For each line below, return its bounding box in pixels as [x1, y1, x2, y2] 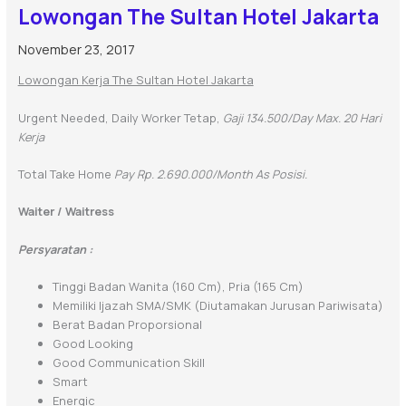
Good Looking [52, 335, 133, 353]
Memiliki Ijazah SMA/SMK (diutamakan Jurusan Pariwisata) [52, 297, 383, 314]
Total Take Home [17, 165, 114, 182]
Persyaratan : [17, 240, 92, 257]
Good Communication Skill [52, 354, 205, 372]
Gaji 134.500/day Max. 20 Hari [222, 109, 382, 126]
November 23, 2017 [17, 40, 135, 59]
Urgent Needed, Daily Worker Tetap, [17, 109, 223, 126]
